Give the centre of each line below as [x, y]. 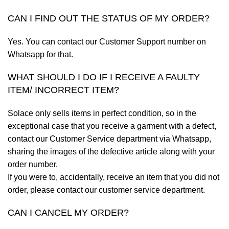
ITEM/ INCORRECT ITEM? [63, 90]
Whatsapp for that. [40, 54]
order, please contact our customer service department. [106, 190]
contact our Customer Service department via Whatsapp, [109, 139]
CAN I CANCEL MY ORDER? [68, 212]
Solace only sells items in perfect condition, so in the [102, 113]
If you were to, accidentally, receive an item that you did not [113, 177]
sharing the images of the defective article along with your [111, 151]
